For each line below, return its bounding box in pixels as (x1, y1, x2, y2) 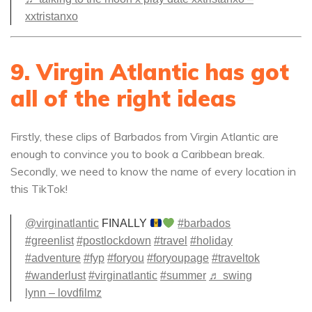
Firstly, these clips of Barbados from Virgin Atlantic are (10, 130, 279, 143)
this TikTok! (10, 182, 68, 196)
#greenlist (25, 235, 74, 247)
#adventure (25, 252, 81, 264)
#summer (160, 270, 206, 281)
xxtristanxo (25, 10, 78, 22)
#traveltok (212, 252, 260, 264)
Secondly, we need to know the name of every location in (10, 164, 296, 178)
